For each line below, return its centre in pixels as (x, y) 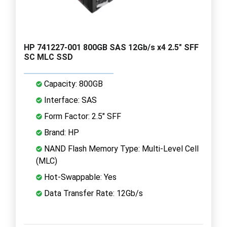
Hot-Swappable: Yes (79, 177)
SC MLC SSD (48, 57)
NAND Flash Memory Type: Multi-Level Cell (120, 148)
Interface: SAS (69, 100)
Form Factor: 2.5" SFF (82, 116)
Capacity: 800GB (72, 84)
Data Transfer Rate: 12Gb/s (92, 193)
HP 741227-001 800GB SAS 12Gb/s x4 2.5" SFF (111, 47)
